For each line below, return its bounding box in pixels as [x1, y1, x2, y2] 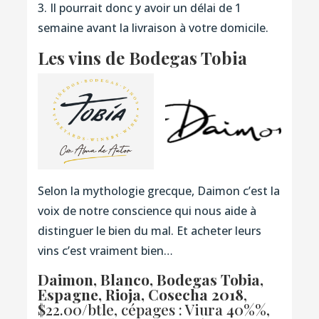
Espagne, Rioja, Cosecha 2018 [37, 284, 244, 305]
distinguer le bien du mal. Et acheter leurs [37, 223, 261, 239]
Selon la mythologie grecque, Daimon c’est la [37, 183, 280, 199]
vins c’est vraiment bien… [37, 243, 173, 259]
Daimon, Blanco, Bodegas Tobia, [37, 269, 263, 290]
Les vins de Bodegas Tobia [37, 46, 247, 69]
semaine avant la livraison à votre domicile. [37, 19, 268, 36]
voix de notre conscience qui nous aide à [37, 203, 256, 219]
